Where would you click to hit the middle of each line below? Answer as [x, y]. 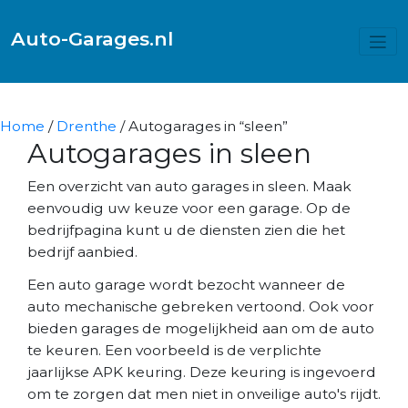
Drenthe [87, 126]
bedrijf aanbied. [82, 251]
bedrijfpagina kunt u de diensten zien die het [186, 229]
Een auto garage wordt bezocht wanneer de [186, 284]
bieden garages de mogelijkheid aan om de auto [201, 328]
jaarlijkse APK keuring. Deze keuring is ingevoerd [202, 372]
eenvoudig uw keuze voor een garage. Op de [189, 208]
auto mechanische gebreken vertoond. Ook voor [201, 306]
